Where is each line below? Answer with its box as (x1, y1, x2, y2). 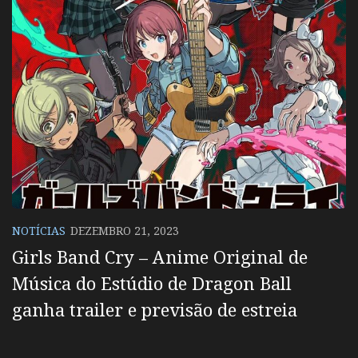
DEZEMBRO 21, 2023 (70, 222, 179, 238)
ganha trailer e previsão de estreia (12, 296, 297, 321)
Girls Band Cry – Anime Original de (12, 244, 308, 268)
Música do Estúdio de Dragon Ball (12, 270, 292, 295)
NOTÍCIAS (12, 222, 66, 238)
